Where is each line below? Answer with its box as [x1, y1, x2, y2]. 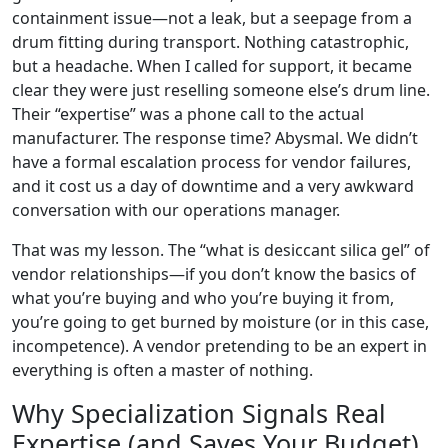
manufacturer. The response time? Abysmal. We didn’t [12, 127, 418, 149]
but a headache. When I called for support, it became [12, 55, 412, 77]
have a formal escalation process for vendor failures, [12, 151, 411, 173]
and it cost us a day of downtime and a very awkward [12, 175, 414, 197]
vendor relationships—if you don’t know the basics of [12, 263, 416, 285]
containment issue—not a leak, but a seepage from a [12, 7, 412, 29]
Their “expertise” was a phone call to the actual [12, 103, 364, 125]
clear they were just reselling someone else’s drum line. [12, 79, 430, 101]
